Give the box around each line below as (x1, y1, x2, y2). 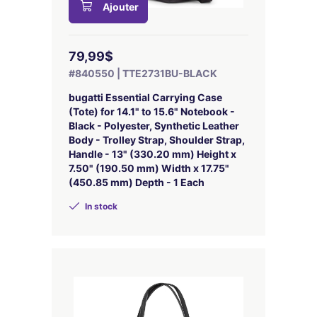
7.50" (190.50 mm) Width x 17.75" (68, 162, 229, 174)
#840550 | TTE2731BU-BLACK (68, 67, 217, 79)
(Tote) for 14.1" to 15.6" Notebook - (68, 105, 235, 117)
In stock (82, 201, 117, 212)
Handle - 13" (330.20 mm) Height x (68, 148, 236, 160)
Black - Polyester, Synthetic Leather (68, 120, 239, 132)
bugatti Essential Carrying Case (68, 91, 222, 103)
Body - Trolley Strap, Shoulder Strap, (68, 134, 245, 146)
